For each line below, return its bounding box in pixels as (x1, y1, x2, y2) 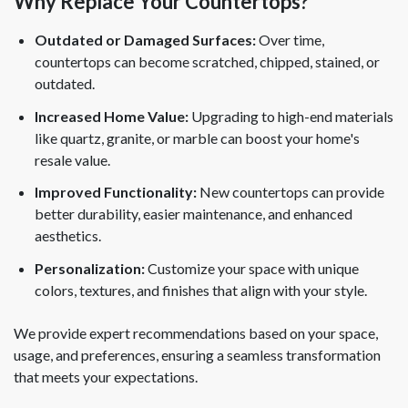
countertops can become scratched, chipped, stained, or (35, 52, 381, 70)
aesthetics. (35, 227, 102, 245)
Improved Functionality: (35, 183, 198, 201)
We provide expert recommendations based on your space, (14, 323, 378, 342)
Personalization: (35, 259, 146, 277)
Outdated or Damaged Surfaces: (35, 30, 257, 48)
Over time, (256, 30, 325, 48)
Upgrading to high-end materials (189, 107, 394, 125)
